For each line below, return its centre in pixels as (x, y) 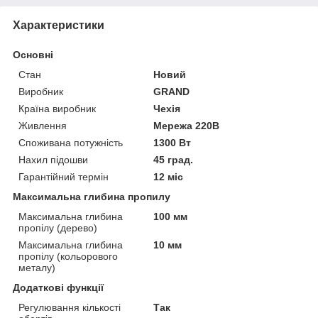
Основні (33, 55)
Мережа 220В (187, 126)
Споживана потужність (71, 143)
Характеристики (59, 26)
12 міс (169, 177)
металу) (37, 268)
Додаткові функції (58, 288)
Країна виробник (57, 109)
